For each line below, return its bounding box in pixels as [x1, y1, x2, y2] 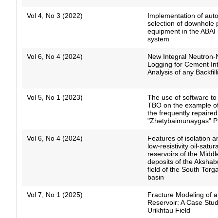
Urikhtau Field [147, 206, 191, 215]
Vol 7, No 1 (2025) [26, 191, 83, 199]
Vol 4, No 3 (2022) [26, 12, 83, 20]
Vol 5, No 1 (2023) [26, 93, 83, 102]
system [147, 35, 170, 43]
